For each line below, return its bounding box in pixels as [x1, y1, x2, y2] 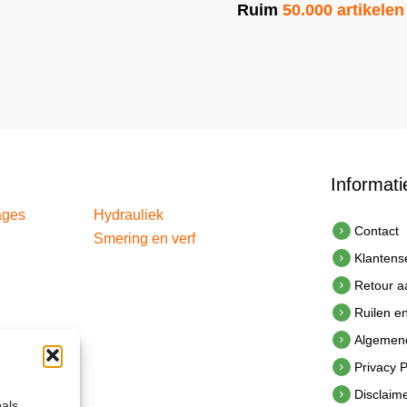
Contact [353, 223, 399, 239]
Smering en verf [94, 231, 196, 247]
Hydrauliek [94, 207, 164, 223]
